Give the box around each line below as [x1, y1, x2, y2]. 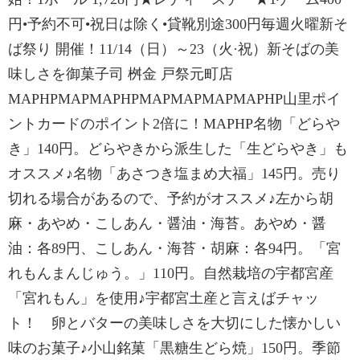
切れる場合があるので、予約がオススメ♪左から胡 [8, 190, 333, 207]
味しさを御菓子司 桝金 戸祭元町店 [8, 66, 233, 82]
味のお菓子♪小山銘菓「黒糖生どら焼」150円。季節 [8, 340, 341, 356]
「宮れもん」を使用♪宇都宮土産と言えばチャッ [8, 290, 319, 306]
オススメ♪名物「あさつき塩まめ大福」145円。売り [8, 166, 341, 182]
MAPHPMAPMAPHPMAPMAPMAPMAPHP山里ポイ [8, 91, 341, 107]
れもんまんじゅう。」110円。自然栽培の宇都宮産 [8, 265, 333, 281]
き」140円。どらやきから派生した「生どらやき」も [8, 141, 348, 157]
